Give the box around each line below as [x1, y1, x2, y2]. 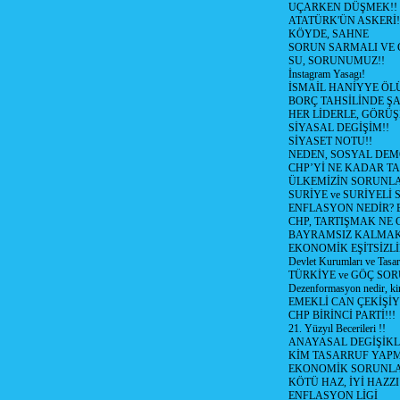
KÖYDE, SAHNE [287, 28, 369, 40]
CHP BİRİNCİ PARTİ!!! [287, 309, 396, 321]
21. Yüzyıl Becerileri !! [287, 322, 386, 335]
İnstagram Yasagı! [287, 68, 365, 80]
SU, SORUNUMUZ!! [287, 54, 385, 67]
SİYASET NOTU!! [287, 135, 372, 147]
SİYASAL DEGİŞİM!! [287, 121, 389, 134]
